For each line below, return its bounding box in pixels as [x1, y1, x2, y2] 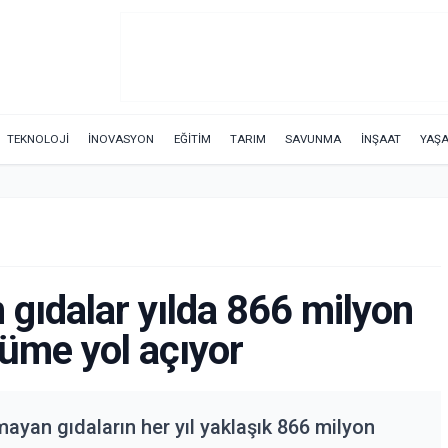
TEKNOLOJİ [6, 132, 69, 146]
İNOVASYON [88, 132, 155, 146]
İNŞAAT [360, 132, 401, 146]
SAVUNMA [285, 132, 342, 146]
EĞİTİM [173, 132, 211, 146]
